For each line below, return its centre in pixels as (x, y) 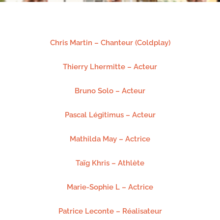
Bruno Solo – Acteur (110, 91)
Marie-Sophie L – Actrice (110, 187)
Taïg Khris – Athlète (110, 163)
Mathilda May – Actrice (110, 139)
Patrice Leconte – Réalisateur (110, 211)
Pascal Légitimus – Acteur (110, 115)
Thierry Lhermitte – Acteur (110, 67)
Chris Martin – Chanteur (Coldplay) (110, 43)
